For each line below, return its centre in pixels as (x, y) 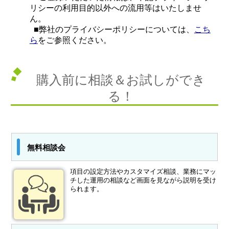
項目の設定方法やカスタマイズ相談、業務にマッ (143, 171)
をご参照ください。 (74, 40)
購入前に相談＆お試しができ (121, 79)
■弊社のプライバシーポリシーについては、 (112, 29)
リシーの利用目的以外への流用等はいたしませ (115, 8)
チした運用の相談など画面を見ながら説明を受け (143, 180)
